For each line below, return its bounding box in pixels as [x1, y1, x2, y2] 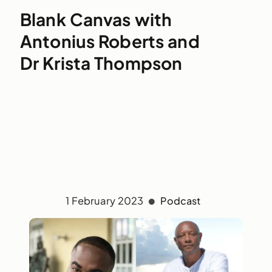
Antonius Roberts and [19, 30, 200, 52]
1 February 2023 [65, 194, 146, 207]
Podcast [160, 194, 201, 207]
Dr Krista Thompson [19, 52, 183, 73]
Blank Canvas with [19, 8, 172, 30]
